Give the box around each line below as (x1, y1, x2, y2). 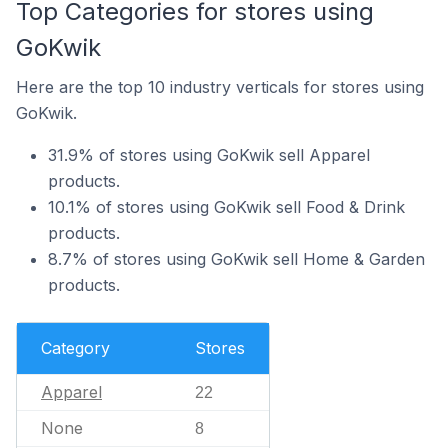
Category (41, 338, 110, 358)
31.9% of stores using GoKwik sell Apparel (48, 145, 370, 165)
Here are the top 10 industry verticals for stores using (16, 77, 424, 97)
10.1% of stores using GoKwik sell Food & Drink (48, 197, 405, 217)
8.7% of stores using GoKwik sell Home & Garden (48, 249, 425, 269)
